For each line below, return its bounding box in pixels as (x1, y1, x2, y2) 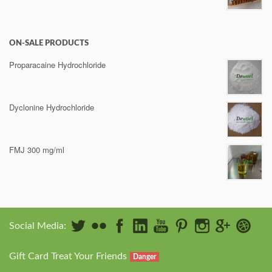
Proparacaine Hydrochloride (9, 59, 106, 70)
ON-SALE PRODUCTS (9, 39, 89, 47)
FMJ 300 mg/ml (9, 144, 64, 155)
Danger (133, 253, 156, 260)
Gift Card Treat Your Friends (9, 251, 127, 261)
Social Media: (9, 221, 66, 231)
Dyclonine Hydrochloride (9, 101, 94, 113)
